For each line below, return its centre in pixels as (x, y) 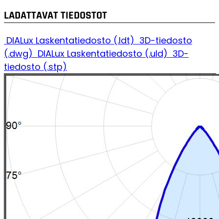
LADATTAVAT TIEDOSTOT (55, 16)
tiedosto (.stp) (35, 67)
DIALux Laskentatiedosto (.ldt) (72, 41)
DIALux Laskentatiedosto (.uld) (104, 54)
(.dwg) (20, 54)
